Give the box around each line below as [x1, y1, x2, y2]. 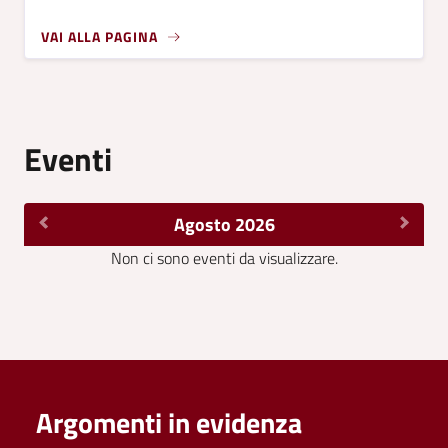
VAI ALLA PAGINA [41, 26, 158, 48]
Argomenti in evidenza [36, 401, 302, 445]
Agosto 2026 [173, 211, 275, 239]
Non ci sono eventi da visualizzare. [110, 246, 338, 271]
